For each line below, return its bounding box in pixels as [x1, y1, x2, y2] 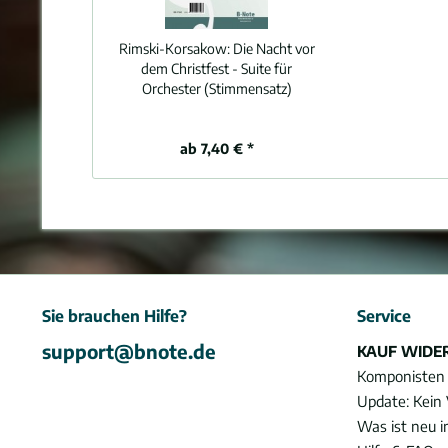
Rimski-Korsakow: [118, 40, 233, 57]
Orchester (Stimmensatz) [141, 80, 292, 97]
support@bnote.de [42, 339, 216, 363]
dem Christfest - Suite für [141, 60, 293, 77]
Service [357, 306, 411, 326]
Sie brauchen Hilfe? [42, 306, 187, 326]
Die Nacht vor [232, 40, 315, 57]
